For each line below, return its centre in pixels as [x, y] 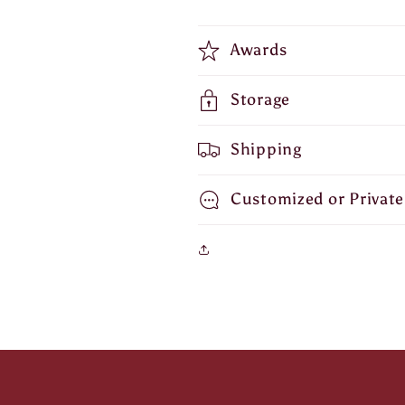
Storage [261, 99]
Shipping [266, 149]
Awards [259, 49]
